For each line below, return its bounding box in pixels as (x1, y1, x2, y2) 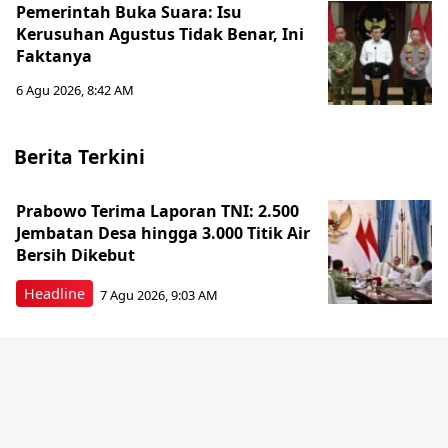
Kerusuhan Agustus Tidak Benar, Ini (16, 23, 304, 45)
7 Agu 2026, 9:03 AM (100, 285, 218, 304)
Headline (24, 284, 85, 303)
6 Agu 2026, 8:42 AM (16, 81, 134, 99)
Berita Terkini (14, 143, 145, 170)
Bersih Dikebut (16, 244, 135, 266)
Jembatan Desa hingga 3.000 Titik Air (16, 222, 310, 244)
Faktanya (16, 45, 92, 67)
